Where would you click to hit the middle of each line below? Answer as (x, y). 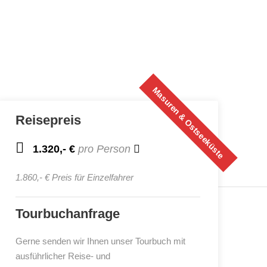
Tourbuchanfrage (68, 214)
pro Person (104, 149)
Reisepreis (48, 120)
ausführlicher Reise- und (63, 256)
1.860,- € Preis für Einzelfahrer (74, 177)
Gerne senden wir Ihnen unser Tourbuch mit (100, 241)
